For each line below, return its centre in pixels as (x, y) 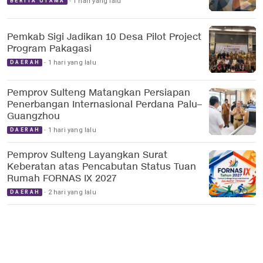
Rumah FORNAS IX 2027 (62, 179)
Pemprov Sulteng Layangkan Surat (87, 156)
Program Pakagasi (49, 49)
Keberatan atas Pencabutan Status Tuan (102, 167)
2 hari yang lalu (72, 193)
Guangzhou (33, 117)
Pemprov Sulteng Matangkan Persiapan (99, 93)
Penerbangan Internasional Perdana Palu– (104, 105)
